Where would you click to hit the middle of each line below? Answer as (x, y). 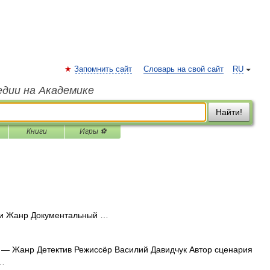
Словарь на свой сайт (184, 69)
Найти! (229, 112)
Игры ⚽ (93, 131)
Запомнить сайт (103, 69)
